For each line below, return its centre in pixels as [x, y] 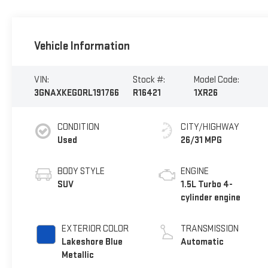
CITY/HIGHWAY [210, 127]
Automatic [202, 242]
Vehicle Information [82, 46]
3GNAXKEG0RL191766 [76, 93]
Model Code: [216, 80]
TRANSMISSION [210, 229]
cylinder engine [211, 197]
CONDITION [78, 127]
